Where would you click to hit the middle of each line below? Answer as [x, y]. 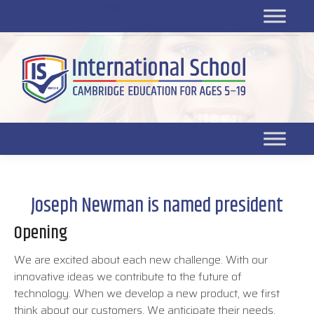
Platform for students [241, 9]
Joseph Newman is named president [157, 206]
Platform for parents [176, 27]
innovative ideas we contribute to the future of [128, 277]
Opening [41, 233]
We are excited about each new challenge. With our [141, 260]
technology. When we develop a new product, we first [147, 293]
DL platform [265, 27]
